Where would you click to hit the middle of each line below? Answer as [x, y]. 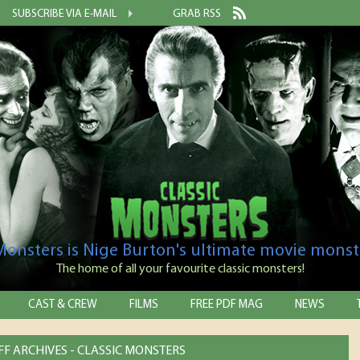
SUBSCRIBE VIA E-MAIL [64, 14]
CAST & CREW [63, 305]
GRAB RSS [197, 14]
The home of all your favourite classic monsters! [180, 269]
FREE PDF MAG [227, 305]
